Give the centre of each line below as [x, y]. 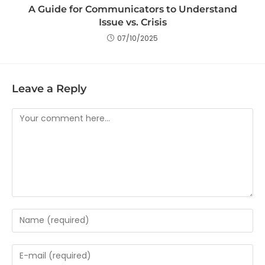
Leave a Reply [49, 88]
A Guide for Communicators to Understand [132, 9]
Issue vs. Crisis [132, 22]
